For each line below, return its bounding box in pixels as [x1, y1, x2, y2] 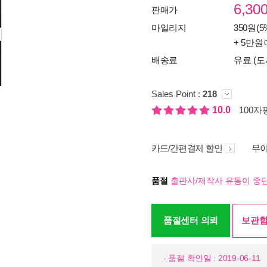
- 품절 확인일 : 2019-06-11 [163, 253, 261, 263]
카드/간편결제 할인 [151, 143, 222, 153]
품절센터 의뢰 [163, 215, 218, 225]
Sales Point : [151, 89, 203, 99]
